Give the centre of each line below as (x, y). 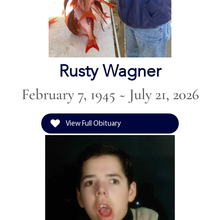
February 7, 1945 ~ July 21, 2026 (110, 94)
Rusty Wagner (110, 71)
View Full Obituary (93, 123)
